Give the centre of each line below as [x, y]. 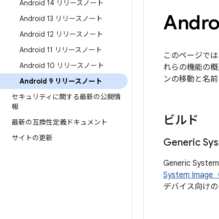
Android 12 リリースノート [61, 34]
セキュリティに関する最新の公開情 [66, 97]
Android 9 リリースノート [61, 81]
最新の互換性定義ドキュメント [60, 122]
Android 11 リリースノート [61, 50]
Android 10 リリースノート [62, 66]
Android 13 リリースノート [61, 19]
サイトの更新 [32, 138]
